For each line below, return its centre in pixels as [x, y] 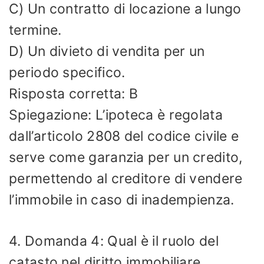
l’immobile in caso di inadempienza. [122, 199]
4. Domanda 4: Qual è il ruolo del [114, 241]
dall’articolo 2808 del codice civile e [124, 136]
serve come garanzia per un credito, [126, 157]
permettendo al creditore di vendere [126, 178]
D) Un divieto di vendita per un [107, 51]
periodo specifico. [67, 72]
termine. [35, 30]
